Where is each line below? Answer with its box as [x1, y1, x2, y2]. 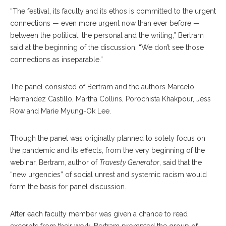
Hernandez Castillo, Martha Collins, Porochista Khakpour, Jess [10, 95, 211, 103]
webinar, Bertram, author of [10, 158, 99, 167]
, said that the [159, 158, 202, 167]
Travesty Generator [99, 158, 159, 167]
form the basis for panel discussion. [10, 183, 126, 191]
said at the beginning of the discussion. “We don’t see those [10, 43, 204, 52]
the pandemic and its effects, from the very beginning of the [10, 146, 205, 155]
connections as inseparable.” [10, 55, 105, 64]
